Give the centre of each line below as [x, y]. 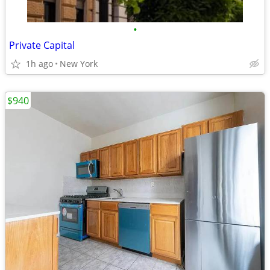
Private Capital [42, 45]
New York [79, 64]
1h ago [39, 64]
